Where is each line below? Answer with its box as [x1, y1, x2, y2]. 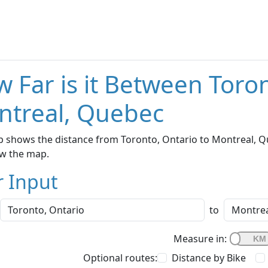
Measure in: [173, 232, 227, 246]
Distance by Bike [172, 251, 246, 265]
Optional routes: [83, 251, 157, 265]
